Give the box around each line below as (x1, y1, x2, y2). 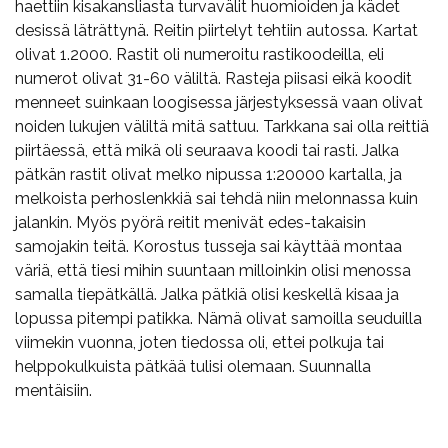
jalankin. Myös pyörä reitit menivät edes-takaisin (15, 212, 366, 232)
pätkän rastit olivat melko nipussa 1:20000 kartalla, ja (15, 164, 402, 184)
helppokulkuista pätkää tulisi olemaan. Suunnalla (15, 356, 371, 376)
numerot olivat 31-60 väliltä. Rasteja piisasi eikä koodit (15, 68, 412, 88)
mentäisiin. (15, 380, 96, 400)
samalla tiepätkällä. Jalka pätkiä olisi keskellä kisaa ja (15, 284, 399, 304)
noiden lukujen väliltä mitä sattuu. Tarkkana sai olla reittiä (15, 116, 429, 136)
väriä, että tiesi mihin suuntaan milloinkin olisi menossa (15, 260, 411, 280)
